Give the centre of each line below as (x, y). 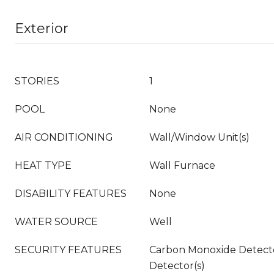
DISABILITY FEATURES (71, 194)
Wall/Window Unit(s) (199, 137)
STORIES (37, 81)
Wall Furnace (182, 165)
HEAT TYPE (43, 165)
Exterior (42, 28)
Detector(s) (177, 266)
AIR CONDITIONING (64, 137)
